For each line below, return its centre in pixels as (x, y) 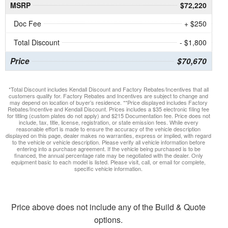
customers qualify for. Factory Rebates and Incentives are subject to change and (109, 96)
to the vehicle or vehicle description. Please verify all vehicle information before (108, 142)
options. (109, 220)
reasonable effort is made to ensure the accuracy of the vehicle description (109, 129)
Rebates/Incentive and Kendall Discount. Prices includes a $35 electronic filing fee (109, 109)
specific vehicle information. (109, 169)
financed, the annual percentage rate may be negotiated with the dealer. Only (108, 155)
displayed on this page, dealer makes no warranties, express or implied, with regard (109, 136)
